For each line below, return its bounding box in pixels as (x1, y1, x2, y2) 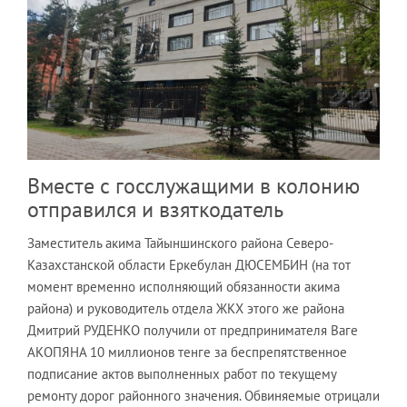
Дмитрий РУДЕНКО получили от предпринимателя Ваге (27, 321, 358, 339)
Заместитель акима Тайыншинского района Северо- (27, 233, 333, 252)
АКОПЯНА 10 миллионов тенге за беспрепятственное (27, 342, 347, 361)
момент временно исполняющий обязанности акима (27, 277, 340, 295)
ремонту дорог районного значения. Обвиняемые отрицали (27, 386, 380, 404)
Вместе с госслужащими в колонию (27, 171, 360, 200)
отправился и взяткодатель (27, 194, 283, 223)
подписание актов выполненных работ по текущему (27, 364, 336, 382)
